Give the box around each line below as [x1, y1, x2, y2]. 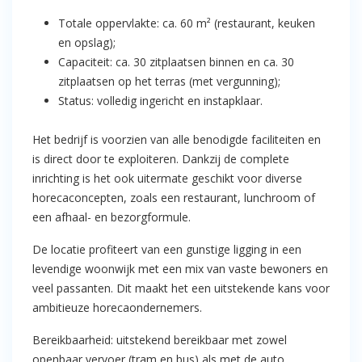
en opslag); [58, 35, 116, 50]
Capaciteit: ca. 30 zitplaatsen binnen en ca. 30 [58, 54, 294, 69]
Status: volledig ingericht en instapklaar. [58, 93, 263, 108]
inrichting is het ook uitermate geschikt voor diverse [32, 170, 302, 186]
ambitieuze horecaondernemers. [32, 300, 202, 315]
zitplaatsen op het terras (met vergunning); [58, 74, 280, 89]
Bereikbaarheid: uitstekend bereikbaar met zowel [32, 332, 287, 347]
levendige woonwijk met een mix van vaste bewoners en [32, 261, 328, 276]
